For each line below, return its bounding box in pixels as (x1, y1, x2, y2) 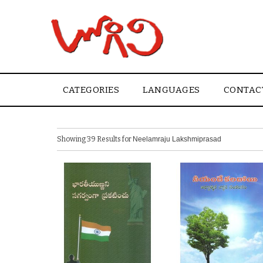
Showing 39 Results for (57, 135, 133, 143)
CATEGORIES (63, 85, 119, 96)
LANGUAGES (143, 85, 200, 96)
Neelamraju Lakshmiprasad (133, 135, 221, 143)
